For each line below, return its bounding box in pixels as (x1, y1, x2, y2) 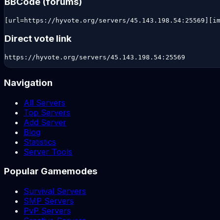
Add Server (24, 117, 66, 127)
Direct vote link (4, 33, 72, 45)
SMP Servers (24, 196, 74, 206)
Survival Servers (24, 186, 86, 196)
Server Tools (24, 146, 72, 157)
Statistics (24, 137, 56, 147)
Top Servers (24, 107, 70, 117)
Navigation (4, 77, 53, 88)
